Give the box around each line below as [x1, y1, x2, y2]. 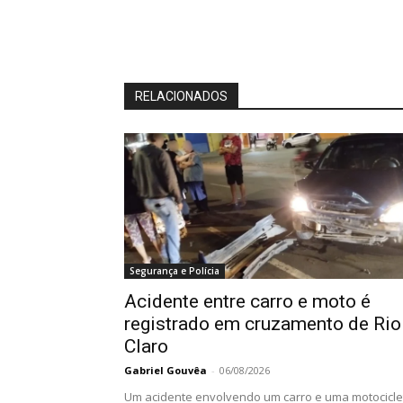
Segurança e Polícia [130, 264, 219, 277]
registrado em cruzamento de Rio [124, 312, 401, 335]
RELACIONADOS [135, 88, 228, 103]
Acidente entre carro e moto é [124, 290, 371, 312]
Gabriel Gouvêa [124, 363, 207, 377]
